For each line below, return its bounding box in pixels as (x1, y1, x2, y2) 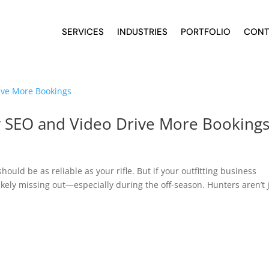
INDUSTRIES (116, 26, 168, 38)
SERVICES (61, 26, 104, 38)
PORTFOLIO (180, 26, 231, 38)
